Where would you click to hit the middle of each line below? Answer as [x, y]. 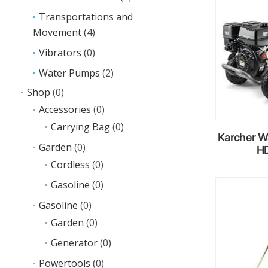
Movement [57, 32]
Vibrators [60, 53]
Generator [74, 243]
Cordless [70, 165]
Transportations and [86, 17]
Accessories [65, 109]
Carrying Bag [80, 127]
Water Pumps [69, 73]
